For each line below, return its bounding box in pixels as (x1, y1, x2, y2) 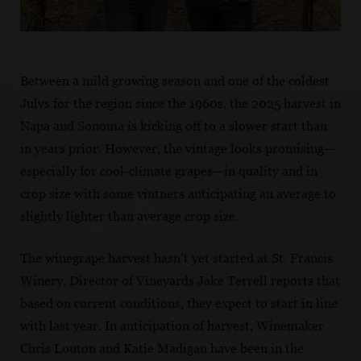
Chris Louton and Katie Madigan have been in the (20, 341, 304, 357)
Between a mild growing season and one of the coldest (20, 73, 330, 89)
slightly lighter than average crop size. (20, 209, 239, 225)
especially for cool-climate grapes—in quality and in (20, 164, 317, 180)
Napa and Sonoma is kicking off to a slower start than (20, 118, 327, 135)
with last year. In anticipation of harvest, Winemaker (20, 318, 324, 334)
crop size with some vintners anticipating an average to (20, 186, 336, 202)
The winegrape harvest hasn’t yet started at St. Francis (20, 251, 333, 267)
